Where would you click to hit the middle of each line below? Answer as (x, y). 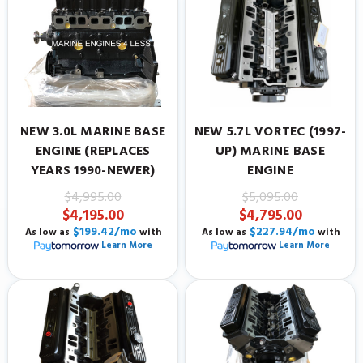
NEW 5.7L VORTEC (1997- (270, 132)
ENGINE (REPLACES (93, 151)
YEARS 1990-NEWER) (93, 171)
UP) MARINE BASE (270, 151)
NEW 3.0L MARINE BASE (93, 132)
